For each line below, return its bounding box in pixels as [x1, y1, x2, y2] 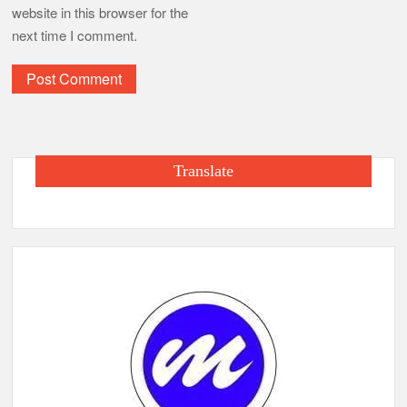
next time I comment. [12, 25, 138, 45]
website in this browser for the [12, 3, 189, 23]
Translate [173, 162, 233, 181]
